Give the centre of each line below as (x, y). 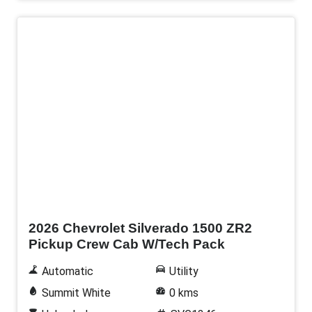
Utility (184, 271)
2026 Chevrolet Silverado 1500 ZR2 (140, 228)
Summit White (76, 292)
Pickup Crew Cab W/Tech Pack (127, 244)
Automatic (67, 271)
